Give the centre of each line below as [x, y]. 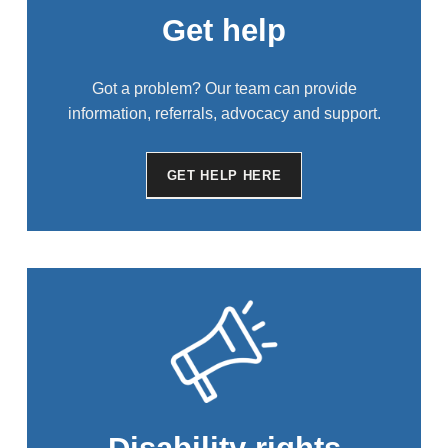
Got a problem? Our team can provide [224, 89]
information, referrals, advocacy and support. [224, 114]
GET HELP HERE [224, 175]
